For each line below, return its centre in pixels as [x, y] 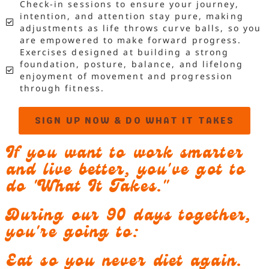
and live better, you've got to [126, 172]
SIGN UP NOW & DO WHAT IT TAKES [134, 121]
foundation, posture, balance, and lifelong [131, 64]
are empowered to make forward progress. [131, 40]
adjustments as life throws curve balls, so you [141, 28]
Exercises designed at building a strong [124, 52]
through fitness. [62, 88]
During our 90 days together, [128, 217]
